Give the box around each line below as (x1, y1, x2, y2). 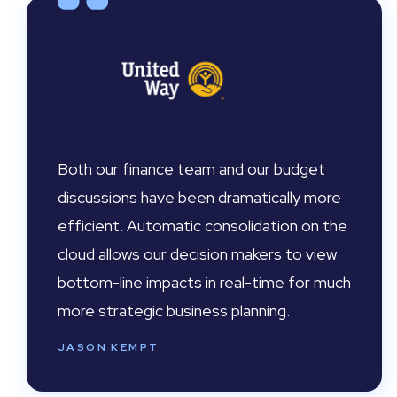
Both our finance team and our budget (58, 159, 325, 179)
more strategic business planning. (58, 300, 290, 321)
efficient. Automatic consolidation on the (58, 215, 347, 236)
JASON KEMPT (58, 340, 160, 354)
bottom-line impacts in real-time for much (58, 272, 351, 292)
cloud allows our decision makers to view (58, 244, 337, 264)
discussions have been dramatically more (58, 187, 341, 207)
